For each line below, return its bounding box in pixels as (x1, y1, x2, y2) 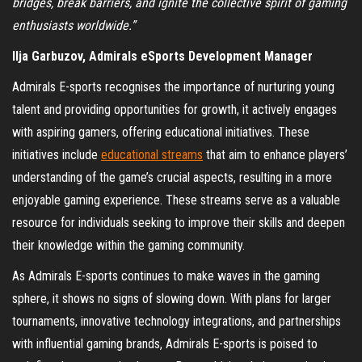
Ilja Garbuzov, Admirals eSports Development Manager (12, 48, 316, 65)
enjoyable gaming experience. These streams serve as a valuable (12, 192, 340, 208)
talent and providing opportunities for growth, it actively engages (12, 102, 337, 118)
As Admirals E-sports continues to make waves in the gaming (12, 268, 320, 284)
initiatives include (12, 147, 101, 163)
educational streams (101, 147, 203, 163)
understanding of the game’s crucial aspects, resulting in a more (12, 170, 332, 186)
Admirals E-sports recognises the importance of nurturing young (12, 79, 335, 95)
